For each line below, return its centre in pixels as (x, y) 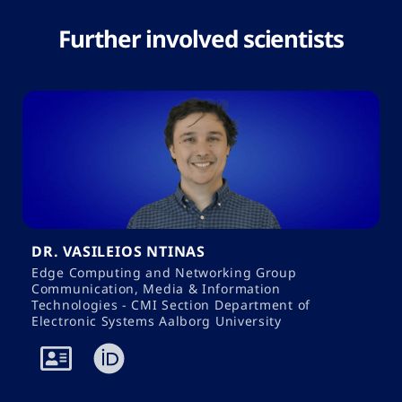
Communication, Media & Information (156, 289)
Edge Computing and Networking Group (164, 273)
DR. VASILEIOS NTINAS (118, 252)
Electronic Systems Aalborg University (157, 321)
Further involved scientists (201, 39)
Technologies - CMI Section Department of (171, 305)
